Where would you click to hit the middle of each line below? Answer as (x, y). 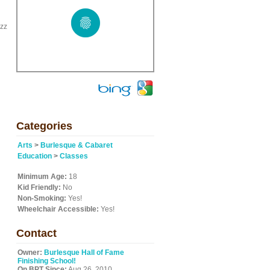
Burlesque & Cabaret (77, 145)
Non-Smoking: (42, 198)
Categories (44, 126)
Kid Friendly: (39, 187)
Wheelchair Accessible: (58, 209)
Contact (36, 233)
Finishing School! (47, 261)
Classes (74, 156)
